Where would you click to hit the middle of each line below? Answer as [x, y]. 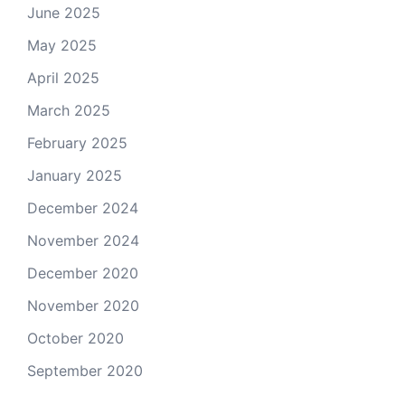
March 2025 [69, 110]
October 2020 [75, 338]
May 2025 [62, 45]
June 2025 [64, 13]
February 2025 [77, 143]
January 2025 [75, 175]
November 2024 [83, 240]
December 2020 [83, 273]
